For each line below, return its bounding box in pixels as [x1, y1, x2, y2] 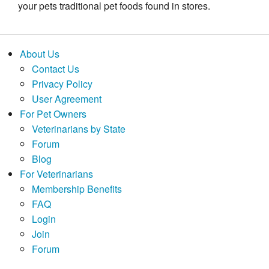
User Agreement [31, 91, 101, 106]
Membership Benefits [31, 181, 122, 196]
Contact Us [31, 61, 79, 76]
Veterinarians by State [31, 121, 125, 136]
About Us [19, 46, 59, 61]
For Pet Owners [19, 106, 86, 121]
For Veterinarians [19, 166, 93, 181]
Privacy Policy [31, 76, 92, 91]
